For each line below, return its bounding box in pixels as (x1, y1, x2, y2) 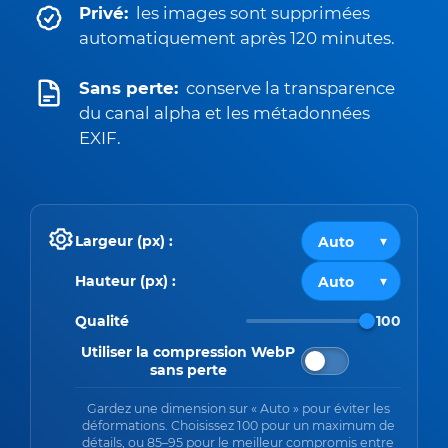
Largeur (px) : (75, 231, 173, 250)
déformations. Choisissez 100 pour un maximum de (81, 417, 395, 433)
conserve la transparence (186, 78, 395, 98)
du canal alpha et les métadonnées (79, 103, 370, 123)
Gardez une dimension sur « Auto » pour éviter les (86, 400, 390, 416)
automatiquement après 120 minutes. (79, 28, 395, 48)
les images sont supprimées (136, 3, 370, 23)
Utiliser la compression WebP (81, 342, 295, 361)
